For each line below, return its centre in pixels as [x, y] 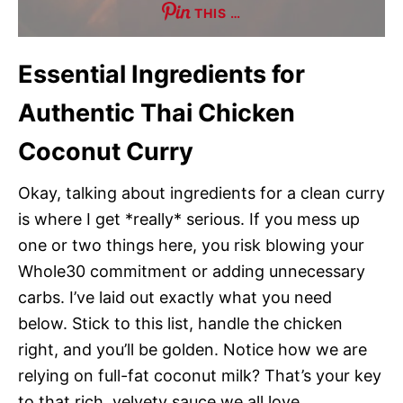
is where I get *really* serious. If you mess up [189, 219]
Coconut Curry [106, 151]
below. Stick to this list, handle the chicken [180, 323]
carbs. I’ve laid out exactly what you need [175, 297]
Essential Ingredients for [161, 74]
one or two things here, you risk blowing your [191, 245]
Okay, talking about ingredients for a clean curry [201, 193]
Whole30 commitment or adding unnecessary [192, 271]
